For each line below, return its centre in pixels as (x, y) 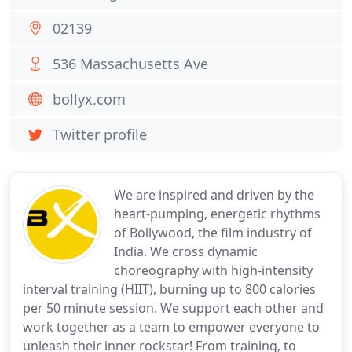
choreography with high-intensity (213, 270)
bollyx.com (89, 99)
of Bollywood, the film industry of (213, 233)
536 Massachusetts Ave (130, 64)
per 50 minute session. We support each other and (173, 308)
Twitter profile (100, 134)
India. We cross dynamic (186, 251)
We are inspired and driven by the (214, 195)
